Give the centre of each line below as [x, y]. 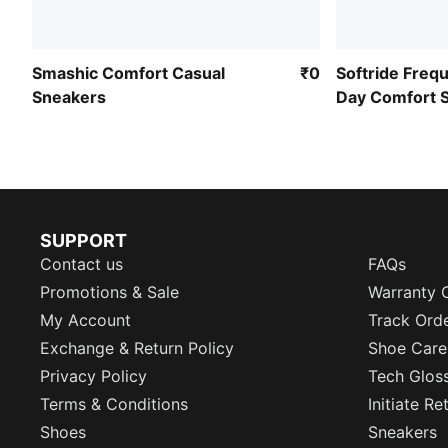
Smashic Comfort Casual [128, 72]
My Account [85, 320]
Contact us [81, 264]
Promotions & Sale [109, 292]
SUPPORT [83, 240]
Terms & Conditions [114, 404]
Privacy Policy [93, 376]
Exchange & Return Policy [137, 348]
